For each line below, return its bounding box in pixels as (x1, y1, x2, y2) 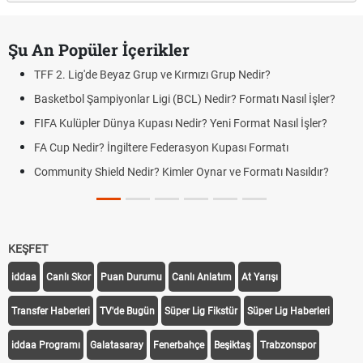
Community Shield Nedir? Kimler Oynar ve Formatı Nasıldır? (34, 165, 329, 178)
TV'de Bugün (100, 305, 155, 317)
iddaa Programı (11, 340, 80, 351)
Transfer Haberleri (11, 305, 90, 317)
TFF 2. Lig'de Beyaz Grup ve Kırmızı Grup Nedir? (34, 68, 271, 81)
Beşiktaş (214, 340, 250, 351)
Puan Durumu (100, 271, 162, 283)
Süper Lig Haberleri (247, 305, 330, 317)
